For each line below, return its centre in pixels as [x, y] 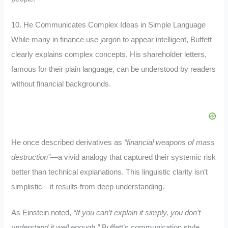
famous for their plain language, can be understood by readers [114, 69]
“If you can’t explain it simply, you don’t [137, 213]
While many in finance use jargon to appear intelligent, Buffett [112, 39]
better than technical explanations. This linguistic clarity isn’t [110, 172]
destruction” [31, 158]
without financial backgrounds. [61, 84]
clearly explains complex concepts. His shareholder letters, [109, 54]
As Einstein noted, [42, 213]
